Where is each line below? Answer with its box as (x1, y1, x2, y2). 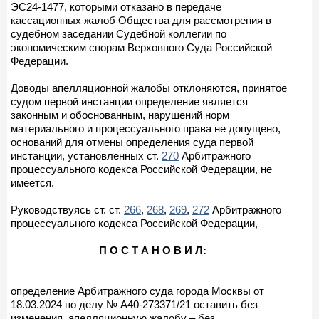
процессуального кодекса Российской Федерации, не (11, 162, 272, 175)
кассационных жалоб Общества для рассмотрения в (11, 14, 271, 26)
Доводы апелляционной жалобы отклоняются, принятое (11, 81, 287, 94)
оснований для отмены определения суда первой (11, 135, 253, 148)
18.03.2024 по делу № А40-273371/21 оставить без (11, 298, 258, 310)
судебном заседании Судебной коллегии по (11, 27, 226, 40)
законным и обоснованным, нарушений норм (11, 108, 229, 121)
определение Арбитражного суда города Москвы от (11, 284, 264, 297)
